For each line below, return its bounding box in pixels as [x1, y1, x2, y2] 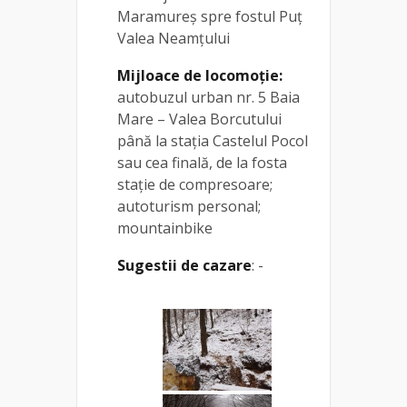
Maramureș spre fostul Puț [117, 5, 303, 26]
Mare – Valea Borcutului [117, 108, 282, 129]
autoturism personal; [117, 195, 261, 216]
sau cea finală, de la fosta [117, 152, 287, 173]
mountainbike [117, 217, 213, 238]
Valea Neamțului [117, 27, 230, 48]
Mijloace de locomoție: [117, 65, 283, 85]
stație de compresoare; [117, 174, 273, 194]
